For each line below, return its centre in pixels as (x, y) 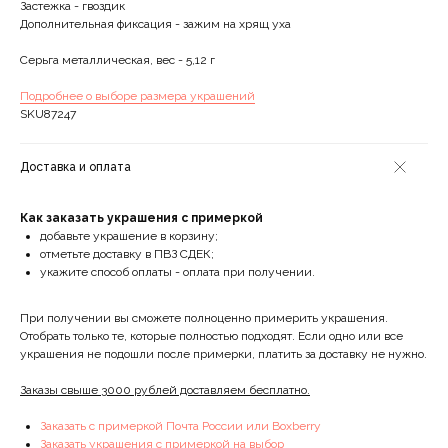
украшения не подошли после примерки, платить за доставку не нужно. (223, 354)
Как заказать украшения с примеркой (141, 218)
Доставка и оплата (75, 167)
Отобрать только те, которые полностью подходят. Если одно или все (211, 336)
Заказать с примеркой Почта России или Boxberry (180, 426)
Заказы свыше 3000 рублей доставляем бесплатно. (165, 390)
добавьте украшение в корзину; (129, 236)
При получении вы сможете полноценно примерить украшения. (204, 318)
